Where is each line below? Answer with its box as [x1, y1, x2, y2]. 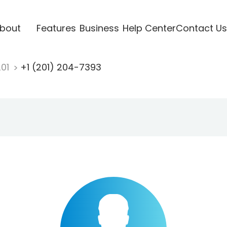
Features [36, 21, 76, 34]
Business [79, 21, 119, 34]
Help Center [122, 21, 176, 34]
